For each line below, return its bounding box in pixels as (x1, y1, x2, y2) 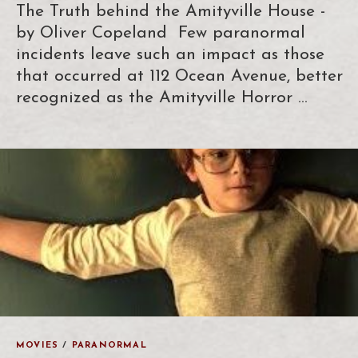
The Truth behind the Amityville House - (16, 2, 325, 20)
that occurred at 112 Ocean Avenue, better (16, 67, 343, 85)
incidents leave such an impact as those (16, 46, 324, 63)
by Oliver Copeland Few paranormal (16, 24, 305, 42)
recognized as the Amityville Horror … (16, 89, 308, 106)
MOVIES (16, 340, 59, 350)
